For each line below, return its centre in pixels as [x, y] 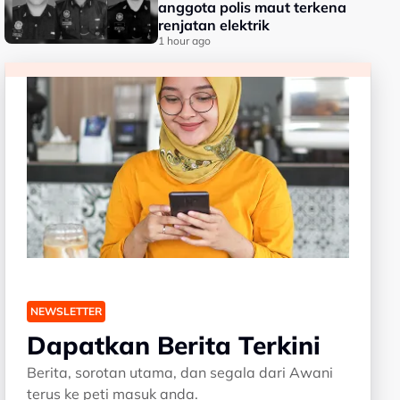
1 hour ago [185, 41]
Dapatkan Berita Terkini [174, 345]
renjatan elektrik [214, 25]
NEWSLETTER [67, 311]
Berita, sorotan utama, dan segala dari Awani [180, 372]
